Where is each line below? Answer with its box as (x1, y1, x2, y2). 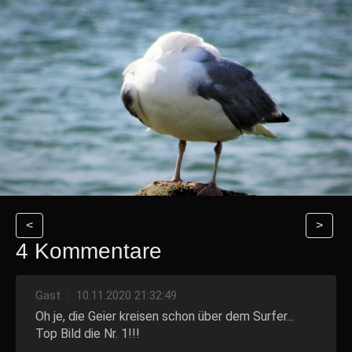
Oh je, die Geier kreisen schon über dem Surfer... (35, 308, 294, 324)
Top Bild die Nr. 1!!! (35, 325, 140, 341)
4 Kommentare (16, 238, 162, 263)
